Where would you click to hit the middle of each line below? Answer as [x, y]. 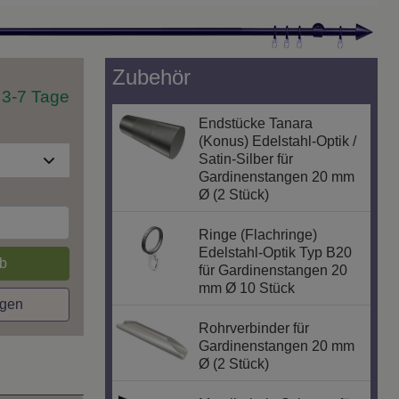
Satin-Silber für [246, 159]
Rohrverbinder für [254, 329]
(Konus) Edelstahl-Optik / [278, 142]
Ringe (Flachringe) [258, 235]
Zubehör [151, 77]
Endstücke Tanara [256, 124]
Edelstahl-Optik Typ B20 [276, 253]
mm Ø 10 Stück [247, 289]
